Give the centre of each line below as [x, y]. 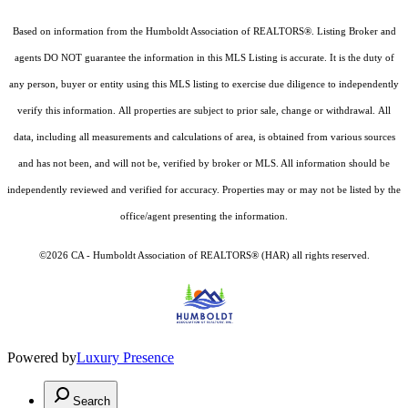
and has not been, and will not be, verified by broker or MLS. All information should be [204, 163]
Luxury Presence [125, 357]
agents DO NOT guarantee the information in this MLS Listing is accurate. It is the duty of [204, 57]
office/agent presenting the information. [204, 216]
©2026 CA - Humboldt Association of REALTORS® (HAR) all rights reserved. [204, 255]
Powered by [42, 357]
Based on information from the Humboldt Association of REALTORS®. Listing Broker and [204, 31]
